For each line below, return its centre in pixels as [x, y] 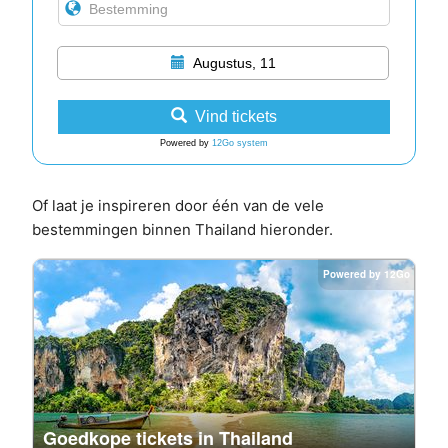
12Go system [240, 143]
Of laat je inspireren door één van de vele [178, 206]
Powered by [186, 143]
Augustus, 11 [234, 63]
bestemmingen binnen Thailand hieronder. [182, 230]
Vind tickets [236, 117]
